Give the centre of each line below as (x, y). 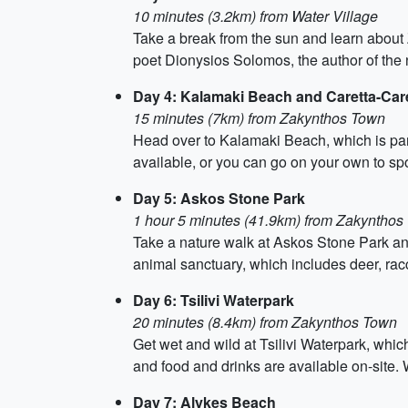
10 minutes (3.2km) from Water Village (255, 16)
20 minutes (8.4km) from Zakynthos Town (265, 322)
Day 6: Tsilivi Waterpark (214, 300)
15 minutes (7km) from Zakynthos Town (259, 118)
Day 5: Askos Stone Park (219, 198)
